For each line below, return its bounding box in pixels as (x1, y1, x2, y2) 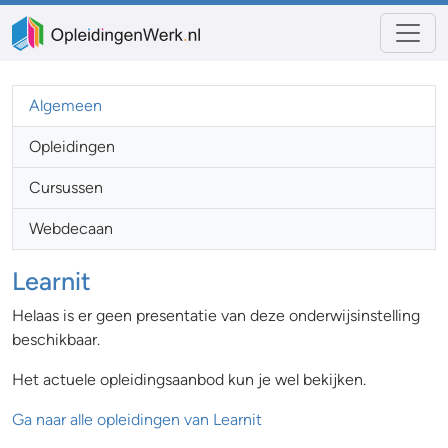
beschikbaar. (12, 330, 100, 349)
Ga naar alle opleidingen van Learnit (12, 410, 262, 429)
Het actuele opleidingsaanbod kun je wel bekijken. (12, 370, 366, 389)
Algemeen (29, 96, 102, 115)
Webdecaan (29, 219, 113, 238)
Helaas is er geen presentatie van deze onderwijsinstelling (12, 306, 420, 325)
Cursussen (29, 178, 103, 197)
